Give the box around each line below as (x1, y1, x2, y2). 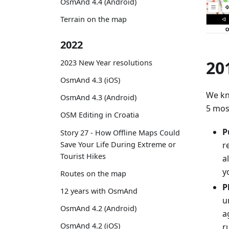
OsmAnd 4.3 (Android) (60, 93, 136, 103)
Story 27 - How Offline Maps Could (60, 127, 180, 138)
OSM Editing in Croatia (60, 110, 139, 120)
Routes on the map (60, 168, 126, 178)
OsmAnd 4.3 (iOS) (60, 75, 120, 85)
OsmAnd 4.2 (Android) (60, 203, 136, 214)
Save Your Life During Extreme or (60, 139, 176, 149)
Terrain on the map (60, 14, 127, 25)
